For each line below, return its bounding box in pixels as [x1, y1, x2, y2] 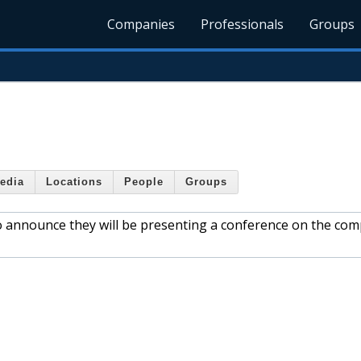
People [124, 176, 164, 189]
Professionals [201, 15, 284, 33]
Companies [107, 15, 176, 33]
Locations [46, 176, 102, 189]
